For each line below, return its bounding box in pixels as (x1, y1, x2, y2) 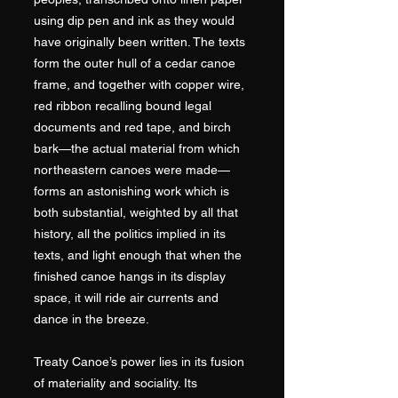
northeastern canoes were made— (34, 163, 230, 177)
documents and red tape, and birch (34, 120, 231, 134)
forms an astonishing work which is (34, 184, 229, 198)
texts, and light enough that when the (34, 248, 242, 262)
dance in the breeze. (34, 312, 153, 326)
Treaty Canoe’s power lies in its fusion (34, 354, 244, 369)
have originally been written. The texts (34, 35, 245, 49)
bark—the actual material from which (34, 141, 240, 155)
